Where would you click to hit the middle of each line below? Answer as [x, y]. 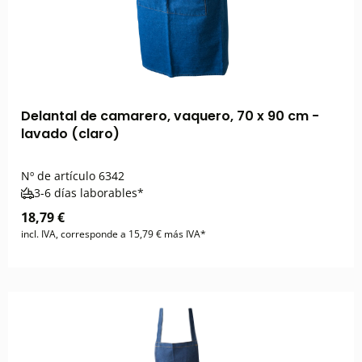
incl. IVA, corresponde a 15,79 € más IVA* [114, 234]
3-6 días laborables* [89, 193]
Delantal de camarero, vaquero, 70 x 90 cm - [170, 116]
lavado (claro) [70, 134]
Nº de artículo [58, 176]
